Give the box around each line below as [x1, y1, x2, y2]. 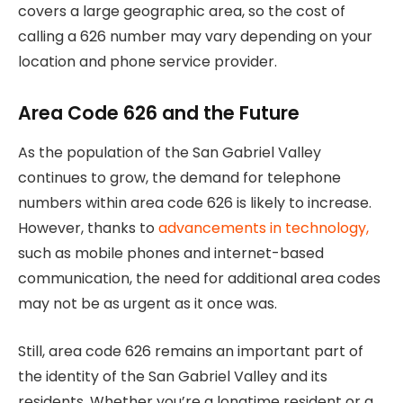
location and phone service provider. [18, 51, 277, 73]
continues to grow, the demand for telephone [18, 167, 341, 189]
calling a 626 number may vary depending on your [18, 26, 372, 48]
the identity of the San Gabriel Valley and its [18, 366, 327, 388]
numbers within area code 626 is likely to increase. [18, 193, 372, 214]
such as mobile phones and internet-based [18, 243, 324, 264]
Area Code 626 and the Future [18, 100, 300, 127]
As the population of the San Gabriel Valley [18, 142, 321, 164]
